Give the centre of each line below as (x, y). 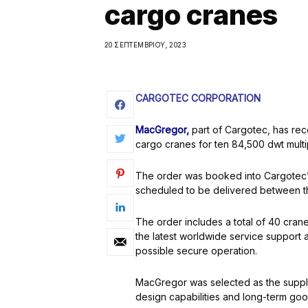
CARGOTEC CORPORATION (198, 98)
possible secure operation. (196, 251)
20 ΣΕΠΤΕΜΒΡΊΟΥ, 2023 (145, 45)
